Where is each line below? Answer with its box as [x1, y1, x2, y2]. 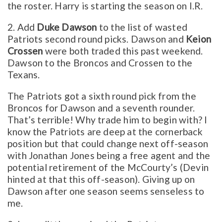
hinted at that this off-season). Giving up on [7, 173, 195, 185]
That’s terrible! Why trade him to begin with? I [7, 114, 208, 126]
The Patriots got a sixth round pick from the [7, 90, 196, 102]
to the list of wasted [99, 21, 188, 33]
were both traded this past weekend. [45, 45, 203, 56]
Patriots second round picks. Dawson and [7, 33, 186, 45]
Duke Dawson [37, 21, 99, 33]
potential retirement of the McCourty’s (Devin [7, 162, 209, 173]
